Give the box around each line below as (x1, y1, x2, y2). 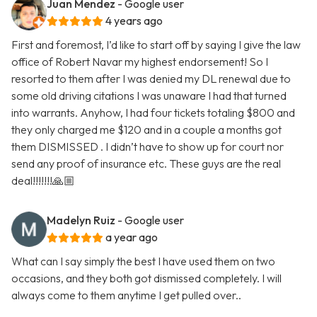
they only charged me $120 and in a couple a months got (11, 122, 282, 137)
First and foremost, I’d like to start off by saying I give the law (11, 38, 301, 52)
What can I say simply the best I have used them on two (11, 254, 275, 269)
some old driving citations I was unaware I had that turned (11, 88, 287, 103)
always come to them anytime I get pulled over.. (11, 288, 241, 303)
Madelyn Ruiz (47, 213, 115, 228)
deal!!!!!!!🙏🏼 (11, 173, 75, 188)
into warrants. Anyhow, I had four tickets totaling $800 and (11, 105, 295, 120)
